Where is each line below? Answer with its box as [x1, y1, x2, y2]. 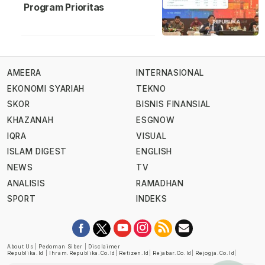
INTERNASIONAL [136, 68, 204, 78]
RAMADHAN [136, 178, 184, 188]
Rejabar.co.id [153, 250, 192, 257]
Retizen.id [119, 250, 150, 257]
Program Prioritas [24, 1, 105, 14]
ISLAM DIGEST [7, 147, 67, 157]
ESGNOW [136, 115, 175, 125]
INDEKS [136, 194, 167, 204]
